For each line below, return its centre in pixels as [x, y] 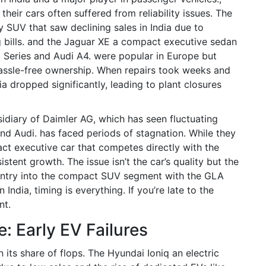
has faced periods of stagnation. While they [136, 133]
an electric [196, 253]
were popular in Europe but [154, 56]
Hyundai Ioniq [138, 253]
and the [44, 42]
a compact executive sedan [175, 42]
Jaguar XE [87, 42]
